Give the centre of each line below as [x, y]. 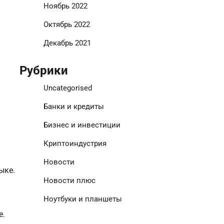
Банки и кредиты [73, 106]
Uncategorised [67, 88]
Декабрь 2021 [67, 43]
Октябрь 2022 [66, 24]
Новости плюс [69, 180]
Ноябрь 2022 [65, 6]
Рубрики [43, 70]
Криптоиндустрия [75, 143]
